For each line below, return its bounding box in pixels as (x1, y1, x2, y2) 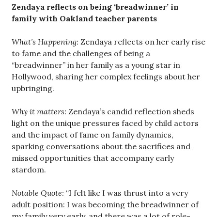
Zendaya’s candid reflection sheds (68, 107, 194, 117)
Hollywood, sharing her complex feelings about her (12, 72, 200, 82)
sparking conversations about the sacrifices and (12, 141, 190, 152)
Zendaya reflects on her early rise (78, 37, 205, 47)
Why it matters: (12, 107, 68, 117)
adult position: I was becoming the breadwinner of (12, 200, 199, 210)
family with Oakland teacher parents (12, 14, 157, 24)
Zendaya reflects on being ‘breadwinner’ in (12, 2, 179, 12)
